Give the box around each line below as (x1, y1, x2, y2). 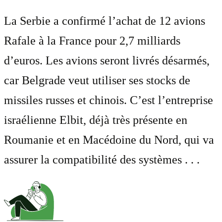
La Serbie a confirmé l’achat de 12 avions (4, 14, 205, 27)
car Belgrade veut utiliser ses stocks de (4, 73, 190, 87)
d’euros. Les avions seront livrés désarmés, (4, 54, 210, 67)
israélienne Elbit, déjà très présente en (4, 113, 187, 126)
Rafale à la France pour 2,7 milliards (4, 34, 180, 47)
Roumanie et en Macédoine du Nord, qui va (4, 133, 214, 146)
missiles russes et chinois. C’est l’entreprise (4, 93, 213, 107)
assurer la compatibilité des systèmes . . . (4, 153, 200, 166)
